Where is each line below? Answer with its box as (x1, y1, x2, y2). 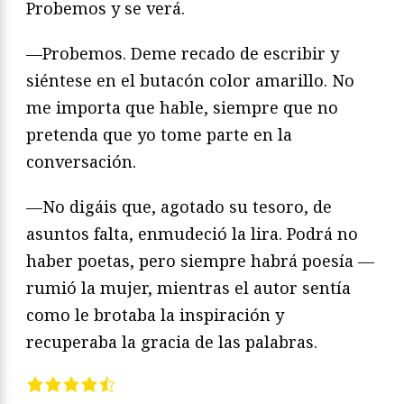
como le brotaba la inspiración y (26, 304, 284, 326)
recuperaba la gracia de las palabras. (26, 331, 317, 353)
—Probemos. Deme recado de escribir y (26, 42, 339, 65)
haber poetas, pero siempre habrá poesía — (26, 250, 374, 272)
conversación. (26, 151, 136, 173)
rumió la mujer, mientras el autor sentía (26, 277, 351, 299)
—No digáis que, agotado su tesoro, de (26, 196, 332, 218)
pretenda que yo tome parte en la (26, 124, 292, 146)
